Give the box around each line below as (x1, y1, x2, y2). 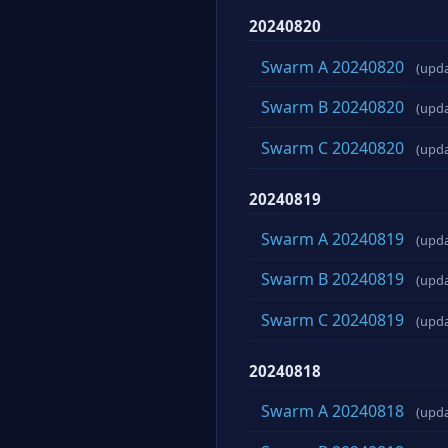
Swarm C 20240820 (261, 136, 404, 159)
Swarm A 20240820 (261, 55, 404, 78)
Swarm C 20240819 (261, 309, 404, 332)
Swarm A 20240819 (261, 227, 404, 250)
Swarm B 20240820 (261, 96, 404, 119)
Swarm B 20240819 (261, 268, 404, 291)
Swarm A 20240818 (261, 400, 404, 423)
